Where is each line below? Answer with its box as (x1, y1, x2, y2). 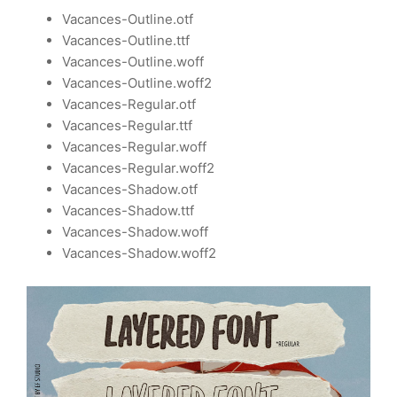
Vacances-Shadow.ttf (62, 202, 194, 220)
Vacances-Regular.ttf (62, 117, 192, 135)
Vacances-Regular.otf (62, 96, 196, 113)
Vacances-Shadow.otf (62, 181, 198, 198)
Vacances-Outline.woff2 (62, 74, 212, 92)
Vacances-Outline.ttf (62, 32, 190, 50)
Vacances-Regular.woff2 (62, 160, 214, 177)
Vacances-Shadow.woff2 (62, 245, 216, 262)
